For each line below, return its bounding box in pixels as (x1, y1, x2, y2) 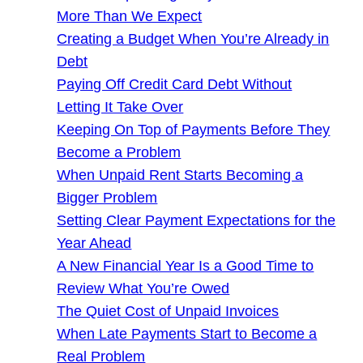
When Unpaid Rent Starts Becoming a (57, 167, 304, 184)
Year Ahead (57, 235, 132, 252)
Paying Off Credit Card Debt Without (57, 76, 293, 93)
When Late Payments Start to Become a (57, 326, 318, 343)
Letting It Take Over (57, 99, 184, 116)
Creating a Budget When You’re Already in (57, 31, 330, 48)
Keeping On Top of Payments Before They (57, 122, 331, 139)
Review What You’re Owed (57, 280, 230, 297)
